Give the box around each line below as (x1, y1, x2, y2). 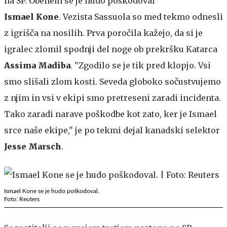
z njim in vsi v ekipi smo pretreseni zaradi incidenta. (4, 92, 221, 103)
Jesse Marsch (4, 141, 61, 152)
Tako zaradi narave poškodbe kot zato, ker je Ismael (4, 108, 217, 119)
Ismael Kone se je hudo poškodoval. (4, 187, 99, 194)
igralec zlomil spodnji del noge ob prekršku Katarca (4, 44, 217, 54)
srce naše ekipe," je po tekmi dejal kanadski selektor (4, 125, 220, 135)
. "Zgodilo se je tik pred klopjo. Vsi (70, 60, 211, 70)
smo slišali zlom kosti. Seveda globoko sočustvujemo (4, 76, 221, 87)
